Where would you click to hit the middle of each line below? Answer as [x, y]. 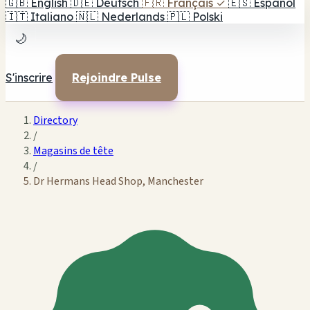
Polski [208, 17]
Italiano [52, 17]
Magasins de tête [73, 151]
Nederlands [133, 17]
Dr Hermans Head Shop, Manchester [118, 181]
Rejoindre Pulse [117, 77]
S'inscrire [29, 77]
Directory [55, 120]
